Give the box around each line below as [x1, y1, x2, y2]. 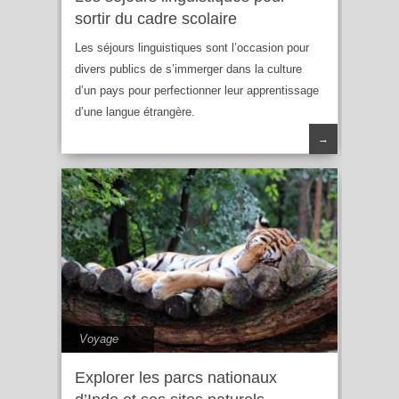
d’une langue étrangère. [75, 105, 195, 119]
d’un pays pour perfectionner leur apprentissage [75, 84, 319, 98]
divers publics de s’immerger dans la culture [75, 62, 302, 77]
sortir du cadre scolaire [75, 10, 237, 28]
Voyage [79, 331, 118, 346]
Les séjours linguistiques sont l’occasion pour [75, 41, 309, 55]
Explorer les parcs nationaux [75, 368, 277, 387]
